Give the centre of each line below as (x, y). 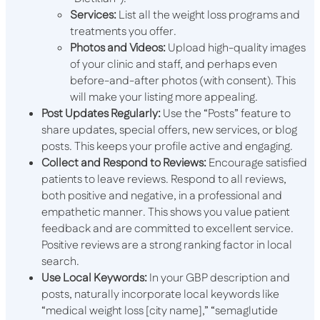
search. (60, 261)
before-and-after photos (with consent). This (183, 81)
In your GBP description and (219, 278)
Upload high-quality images (236, 48)
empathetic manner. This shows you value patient (166, 212)
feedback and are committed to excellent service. (167, 229)
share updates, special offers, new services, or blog (169, 130)
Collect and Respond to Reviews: (124, 163)
